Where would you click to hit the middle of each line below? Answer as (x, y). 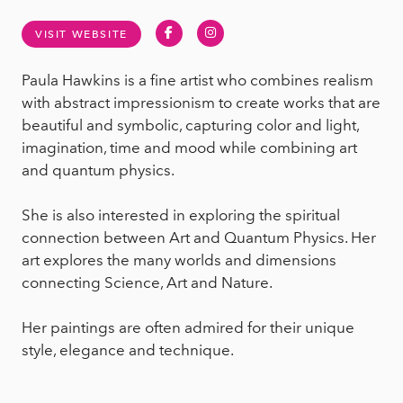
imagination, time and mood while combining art (189, 147)
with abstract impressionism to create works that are (201, 102)
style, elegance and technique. (128, 349)
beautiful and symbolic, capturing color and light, (190, 125)
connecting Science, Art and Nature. (147, 282)
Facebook (201, 32)
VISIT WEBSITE (81, 34)
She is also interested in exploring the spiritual (181, 215)
